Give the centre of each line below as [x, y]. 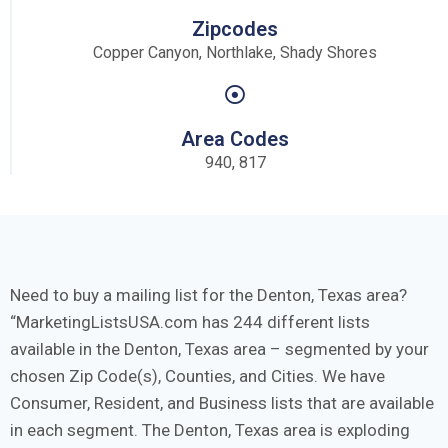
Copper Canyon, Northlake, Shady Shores [235, 52]
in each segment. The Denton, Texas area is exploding [210, 429]
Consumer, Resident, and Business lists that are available [222, 402]
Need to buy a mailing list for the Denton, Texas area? [208, 294]
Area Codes [235, 138]
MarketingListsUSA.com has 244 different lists [193, 321]
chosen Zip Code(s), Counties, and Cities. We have [197, 375]
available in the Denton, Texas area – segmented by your [219, 348]
